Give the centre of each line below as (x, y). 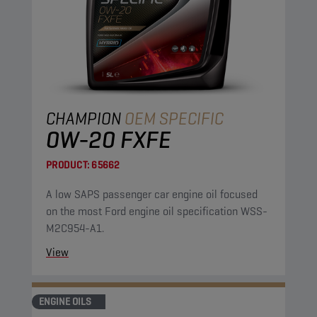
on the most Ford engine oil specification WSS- (157, 211)
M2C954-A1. (75, 228)
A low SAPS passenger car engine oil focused (152, 194)
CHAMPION (84, 119)
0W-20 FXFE (109, 139)
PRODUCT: (68, 165)
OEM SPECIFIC (174, 119)
